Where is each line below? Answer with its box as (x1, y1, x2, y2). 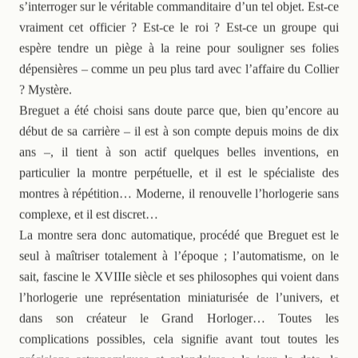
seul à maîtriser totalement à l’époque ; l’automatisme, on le (19, 247, 339, 261)
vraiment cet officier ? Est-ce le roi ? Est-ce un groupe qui (19, 18, 339, 33)
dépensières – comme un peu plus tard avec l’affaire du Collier (19, 60, 339, 74)
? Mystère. (19, 81, 72, 95)
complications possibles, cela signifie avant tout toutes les (19, 330, 339, 344)
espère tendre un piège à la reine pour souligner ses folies (19, 39, 339, 54)
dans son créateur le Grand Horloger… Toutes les (19, 309, 339, 324)
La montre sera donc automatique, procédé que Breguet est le (19, 226, 339, 241)
